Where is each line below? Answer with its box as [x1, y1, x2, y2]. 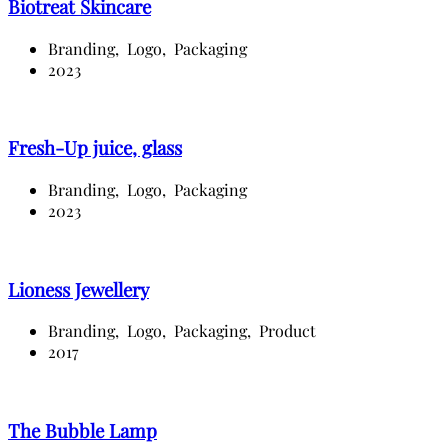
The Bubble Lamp [8, 418, 157, 444]
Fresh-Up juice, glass [8, 135, 182, 161]
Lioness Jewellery [8, 276, 149, 302]
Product [259, 320, 316, 342]
